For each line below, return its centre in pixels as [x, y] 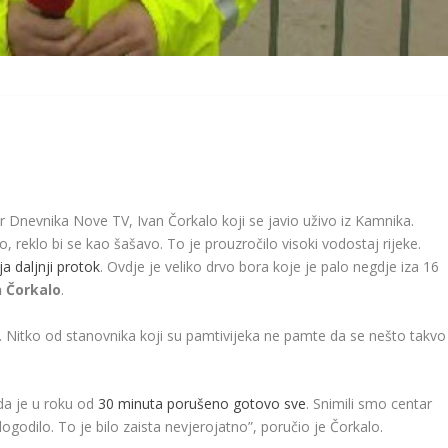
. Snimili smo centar [369, 404]
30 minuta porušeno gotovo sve [202, 404]
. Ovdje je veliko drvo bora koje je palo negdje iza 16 [270, 267]
